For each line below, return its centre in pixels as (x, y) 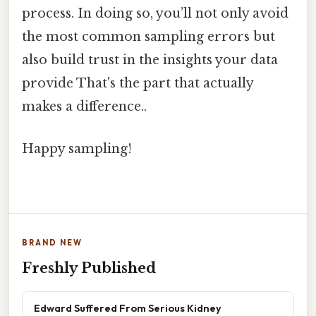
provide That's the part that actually (138, 84)
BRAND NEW (52, 242)
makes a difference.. (84, 107)
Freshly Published (89, 268)
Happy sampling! (77, 148)
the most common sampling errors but (148, 37)
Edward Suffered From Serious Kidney (128, 308)
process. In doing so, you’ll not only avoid (155, 14)
